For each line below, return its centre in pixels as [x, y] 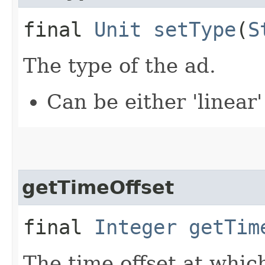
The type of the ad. [119, 65]
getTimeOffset [98, 187]
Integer [135, 227]
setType [195, 29]
